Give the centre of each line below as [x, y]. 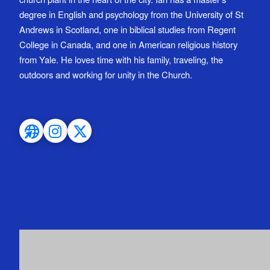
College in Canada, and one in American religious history [128, 45]
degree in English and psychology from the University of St [131, 14]
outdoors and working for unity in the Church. [106, 75]
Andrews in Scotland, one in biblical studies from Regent [127, 30]
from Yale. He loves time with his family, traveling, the [121, 60]
